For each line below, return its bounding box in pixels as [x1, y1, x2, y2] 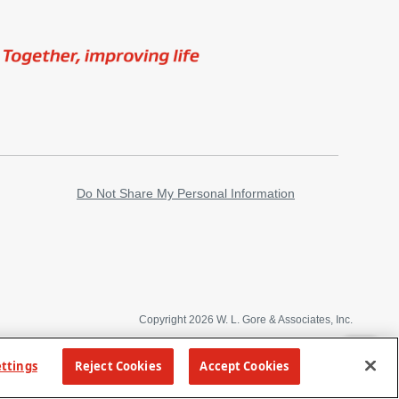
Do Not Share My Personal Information [77, 186, 295, 200]
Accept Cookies [199, 358, 289, 374]
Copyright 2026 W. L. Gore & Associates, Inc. [139, 313, 353, 326]
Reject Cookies [74, 358, 161, 374]
